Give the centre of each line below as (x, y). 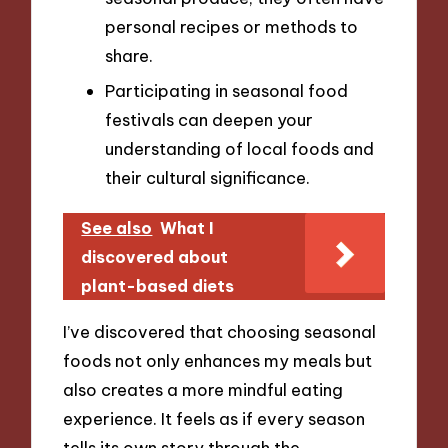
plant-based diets (158, 286)
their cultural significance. (207, 178)
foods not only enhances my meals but (218, 360)
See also (117, 228)
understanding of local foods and (239, 149)
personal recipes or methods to (231, 26)
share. (129, 55)
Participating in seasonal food (226, 91)
